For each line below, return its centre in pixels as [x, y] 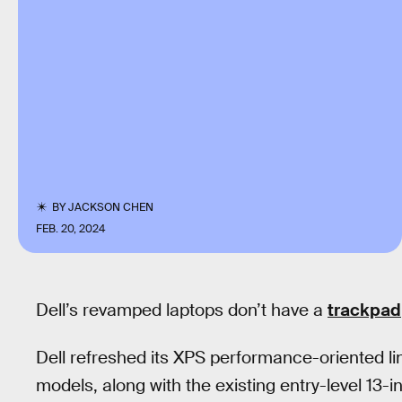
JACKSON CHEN [111, 207]
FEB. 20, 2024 [70, 229]
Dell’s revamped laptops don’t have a [182, 310]
